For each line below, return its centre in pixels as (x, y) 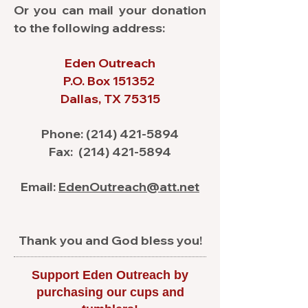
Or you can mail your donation (110, 10)
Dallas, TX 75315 (110, 99)
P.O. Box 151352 (110, 81)
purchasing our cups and (110, 292)
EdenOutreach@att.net (129, 187)
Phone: (64, 134)
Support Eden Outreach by (110, 275)
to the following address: (89, 28)
